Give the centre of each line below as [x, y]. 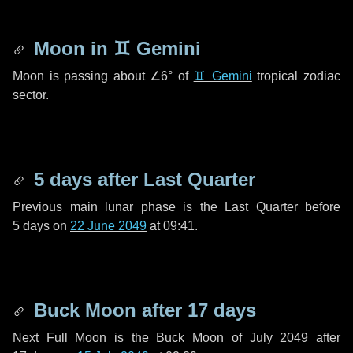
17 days [222, 310]
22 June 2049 [108, 226]
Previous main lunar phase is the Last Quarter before [176, 207]
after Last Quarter [174, 179]
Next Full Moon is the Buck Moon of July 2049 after [176, 338]
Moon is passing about [82, 76]
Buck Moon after [108, 310]
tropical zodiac [296, 76]
